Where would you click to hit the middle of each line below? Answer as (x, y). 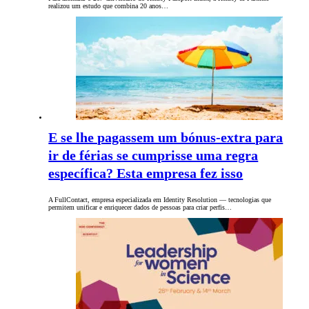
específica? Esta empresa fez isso (146, 173)
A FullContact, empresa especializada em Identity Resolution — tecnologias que (160, 200)
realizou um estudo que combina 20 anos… (109, 6)
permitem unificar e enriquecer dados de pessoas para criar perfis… (140, 208)
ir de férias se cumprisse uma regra (153, 156)
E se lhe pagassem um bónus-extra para (166, 138)
